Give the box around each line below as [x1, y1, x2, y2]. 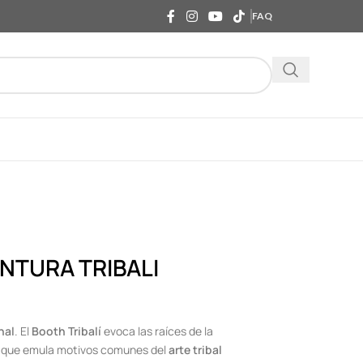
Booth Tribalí [31, 323, 101, 339]
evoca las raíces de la [100, 323, 213, 339]
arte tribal [168, 342, 222, 357]
